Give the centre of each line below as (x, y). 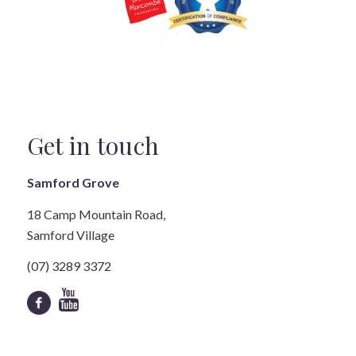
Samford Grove (73, 183)
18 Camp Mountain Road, (96, 214)
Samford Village (70, 234)
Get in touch (93, 145)
